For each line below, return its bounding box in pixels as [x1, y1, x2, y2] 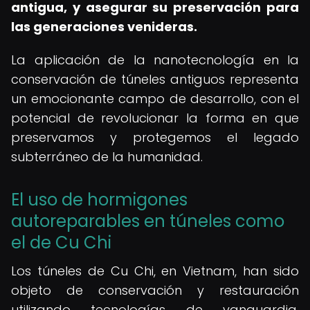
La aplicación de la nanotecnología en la [11, 51, 299, 69]
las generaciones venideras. [11, 18, 197, 35]
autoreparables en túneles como [11, 210, 284, 232]
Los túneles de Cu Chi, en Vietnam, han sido [11, 262, 299, 280]
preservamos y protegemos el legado [11, 129, 299, 146]
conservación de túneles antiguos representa [11, 71, 299, 88]
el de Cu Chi [11, 231, 111, 254]
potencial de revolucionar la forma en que [11, 109, 299, 127]
